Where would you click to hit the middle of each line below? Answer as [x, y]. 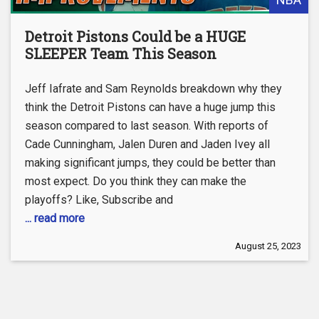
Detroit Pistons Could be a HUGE [135, 36]
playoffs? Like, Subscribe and [99, 199]
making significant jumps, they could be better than [150, 162]
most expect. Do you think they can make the [136, 181]
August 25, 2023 [268, 246]
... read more [55, 218]
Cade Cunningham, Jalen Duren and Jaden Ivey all [147, 144]
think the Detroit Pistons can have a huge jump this [150, 107]
